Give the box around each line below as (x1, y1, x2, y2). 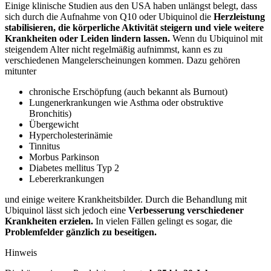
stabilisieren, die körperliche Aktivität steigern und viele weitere (5, 22, 264, 33)
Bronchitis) (29, 108, 71, 119)
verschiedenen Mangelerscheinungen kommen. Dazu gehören (5, 55, 240, 66)
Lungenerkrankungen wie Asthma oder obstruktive (29, 97, 223, 108)
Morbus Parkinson (29, 152, 99, 163)
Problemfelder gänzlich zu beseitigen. (5, 227, 157, 238)
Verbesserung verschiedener (128, 205, 244, 216)
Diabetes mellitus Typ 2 (29, 163, 119, 174)
